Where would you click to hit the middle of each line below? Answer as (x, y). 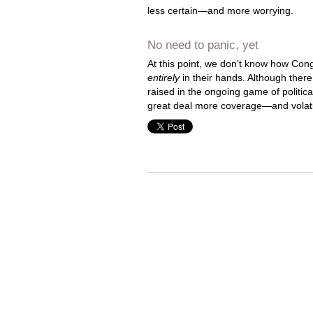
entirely (163, 78)
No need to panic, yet (203, 45)
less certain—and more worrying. (220, 10)
